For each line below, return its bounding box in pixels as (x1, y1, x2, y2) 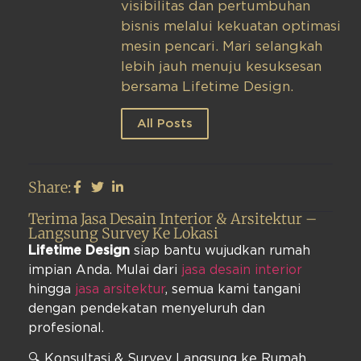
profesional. (28, 321, 104, 334)
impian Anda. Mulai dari (28, 263, 181, 276)
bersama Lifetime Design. (121, 80, 293, 94)
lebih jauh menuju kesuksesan (121, 60, 322, 74)
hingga (28, 282, 75, 296)
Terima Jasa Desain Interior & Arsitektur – (28, 209, 317, 228)
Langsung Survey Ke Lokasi (28, 223, 218, 243)
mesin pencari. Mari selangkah (121, 39, 322, 54)
